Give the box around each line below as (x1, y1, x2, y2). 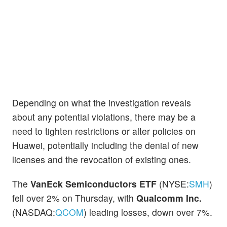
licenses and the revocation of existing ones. (12, 153, 191, 166)
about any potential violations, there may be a (12, 110, 196, 124)
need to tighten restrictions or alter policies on (12, 125, 196, 138)
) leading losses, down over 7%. (84, 205, 212, 218)
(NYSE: (157, 177, 189, 190)
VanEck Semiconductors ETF (30, 177, 157, 190)
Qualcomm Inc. (136, 191, 202, 204)
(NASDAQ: (12, 205, 55, 218)
